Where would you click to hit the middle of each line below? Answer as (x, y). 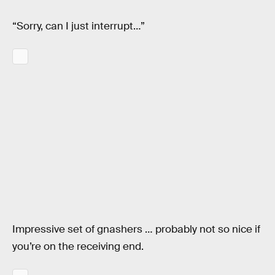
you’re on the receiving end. (78, 247)
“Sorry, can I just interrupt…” (79, 26)
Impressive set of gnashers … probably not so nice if (136, 230)
